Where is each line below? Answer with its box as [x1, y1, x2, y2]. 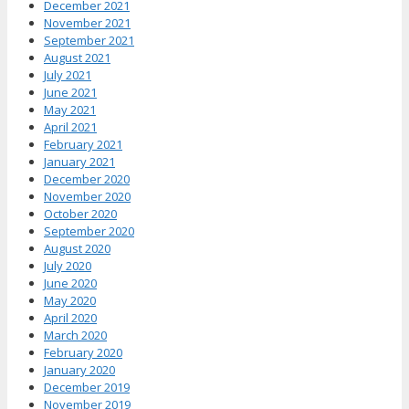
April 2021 [44, 119, 97, 136]
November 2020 [44, 188, 131, 205]
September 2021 [44, 32, 134, 49]
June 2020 [44, 275, 97, 292]
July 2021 [44, 67, 91, 84]
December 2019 [44, 379, 130, 396]
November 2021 [44, 15, 131, 32]
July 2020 [44, 257, 91, 275]
